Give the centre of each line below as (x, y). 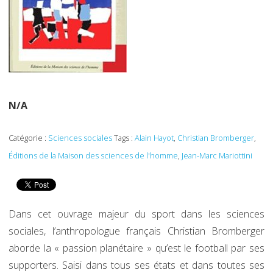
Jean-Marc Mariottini (217, 155)
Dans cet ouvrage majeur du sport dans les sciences (136, 214)
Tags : (123, 138)
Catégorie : (28, 138)
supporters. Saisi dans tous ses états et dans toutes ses (136, 265)
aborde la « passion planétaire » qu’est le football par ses (136, 248)
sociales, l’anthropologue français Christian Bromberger (136, 231)
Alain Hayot (154, 138)
